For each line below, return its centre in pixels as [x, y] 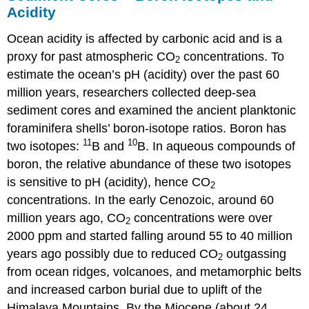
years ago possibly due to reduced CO [113, 253]
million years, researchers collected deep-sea [132, 92]
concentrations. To [232, 56]
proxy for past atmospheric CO [91, 56]
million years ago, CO [67, 218]
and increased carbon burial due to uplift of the [135, 289]
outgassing [255, 253]
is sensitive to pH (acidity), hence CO [109, 182]
